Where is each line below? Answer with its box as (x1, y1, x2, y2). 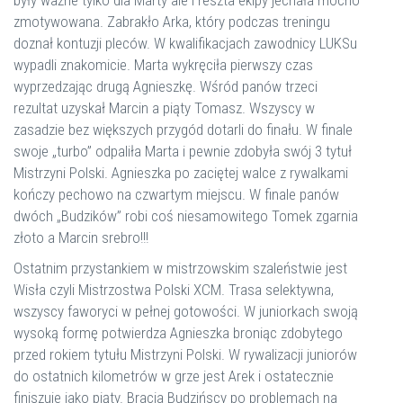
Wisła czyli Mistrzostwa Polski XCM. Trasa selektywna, (13, 281, 334, 299)
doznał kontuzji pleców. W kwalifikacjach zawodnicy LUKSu (13, 34, 357, 52)
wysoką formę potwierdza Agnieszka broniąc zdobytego (13, 324, 343, 342)
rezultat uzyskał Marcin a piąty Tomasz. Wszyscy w (13, 99, 315, 117)
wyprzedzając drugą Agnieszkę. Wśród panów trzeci (13, 77, 318, 95)
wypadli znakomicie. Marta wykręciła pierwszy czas (13, 56, 313, 74)
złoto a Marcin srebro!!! (13, 228, 148, 246)
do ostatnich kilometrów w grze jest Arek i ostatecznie (13, 367, 334, 385)
